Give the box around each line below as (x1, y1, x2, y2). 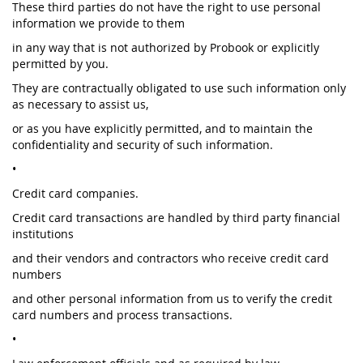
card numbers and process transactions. (12, 307, 233, 322)
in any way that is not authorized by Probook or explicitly (12, 40, 319, 55)
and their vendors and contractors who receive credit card (12, 250, 329, 266)
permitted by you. (12, 56, 109, 71)
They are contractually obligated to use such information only (12, 80, 346, 96)
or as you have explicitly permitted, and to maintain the (12, 121, 313, 136)
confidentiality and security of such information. (12, 137, 273, 152)
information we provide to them (12, 15, 185, 31)
